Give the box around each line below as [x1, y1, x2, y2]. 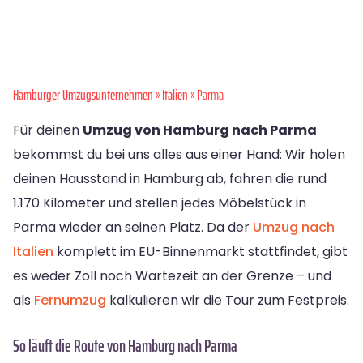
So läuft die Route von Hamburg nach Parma [13, 332, 237, 360]
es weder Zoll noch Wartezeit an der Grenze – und [13, 267, 331, 286]
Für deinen [13, 121, 83, 140]
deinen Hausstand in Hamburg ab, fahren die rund [13, 169, 327, 189]
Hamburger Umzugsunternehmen [13, 84, 153, 106]
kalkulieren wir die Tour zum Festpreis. [106, 291, 349, 310]
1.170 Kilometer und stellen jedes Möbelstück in [13, 194, 306, 213]
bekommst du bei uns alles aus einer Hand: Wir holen [13, 145, 345, 164]
